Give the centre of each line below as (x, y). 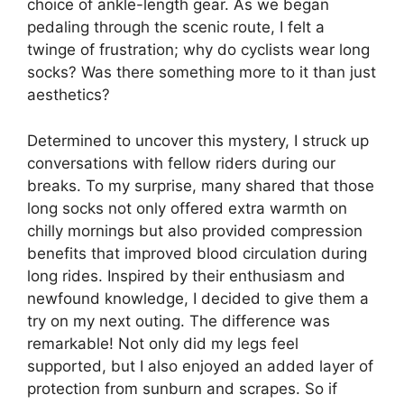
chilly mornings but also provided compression (195, 230)
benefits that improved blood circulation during (197, 253)
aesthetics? (69, 95)
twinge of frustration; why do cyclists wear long (198, 50)
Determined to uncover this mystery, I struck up (198, 140)
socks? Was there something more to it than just (202, 72)
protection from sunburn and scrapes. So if (182, 388)
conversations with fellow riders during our (181, 163)
